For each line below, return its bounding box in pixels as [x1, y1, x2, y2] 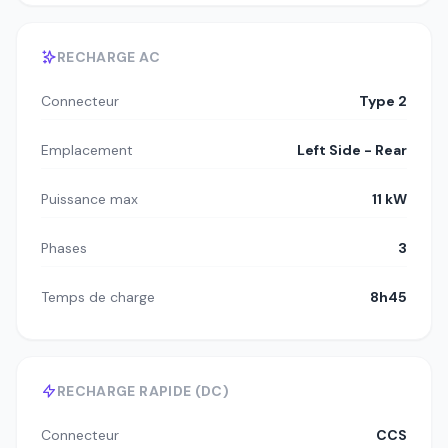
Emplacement [41, 141, 133, 160]
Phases [41, 239, 87, 258]
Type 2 [359, 92, 407, 111]
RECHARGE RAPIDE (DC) [57, 382, 229, 401]
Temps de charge [41, 288, 155, 307]
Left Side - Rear [297, 141, 407, 160]
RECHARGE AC [57, 48, 160, 67]
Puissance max [41, 190, 138, 209]
